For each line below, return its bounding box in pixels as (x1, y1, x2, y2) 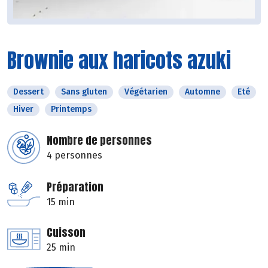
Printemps (51, 103, 92, 114)
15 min (47, 196, 75, 208)
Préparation (47, 178, 103, 195)
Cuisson (47, 224, 86, 240)
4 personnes (47, 149, 102, 161)
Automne (185, 86, 220, 97)
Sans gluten (61, 86, 107, 97)
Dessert (13, 86, 44, 97)
